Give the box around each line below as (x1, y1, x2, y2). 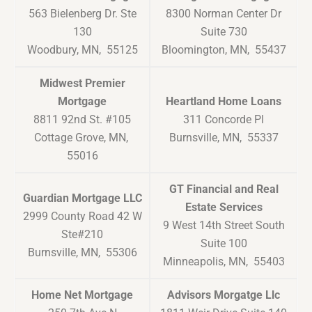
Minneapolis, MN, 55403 (162, 255, 285, 269)
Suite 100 (200, 237, 247, 251)
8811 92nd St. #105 (33, 113, 131, 127)
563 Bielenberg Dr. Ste (28, 7, 136, 21)
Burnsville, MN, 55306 (27, 246, 137, 260)
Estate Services (185, 201, 263, 214)
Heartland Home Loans (166, 95, 281, 109)
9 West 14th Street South (162, 219, 285, 233)
